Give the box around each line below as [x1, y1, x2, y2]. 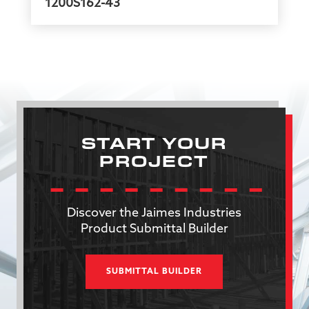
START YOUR [81, 137, 228, 152]
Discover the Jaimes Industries [67, 207, 242, 220]
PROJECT [99, 154, 210, 170]
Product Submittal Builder [80, 223, 228, 236]
